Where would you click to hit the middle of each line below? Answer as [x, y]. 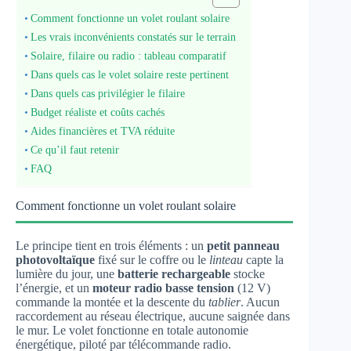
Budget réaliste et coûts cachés [97, 112]
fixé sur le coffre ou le [152, 260]
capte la [263, 260]
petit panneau [243, 246]
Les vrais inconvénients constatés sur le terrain [133, 37]
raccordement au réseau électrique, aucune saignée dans [153, 316]
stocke [248, 274]
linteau [226, 260]
